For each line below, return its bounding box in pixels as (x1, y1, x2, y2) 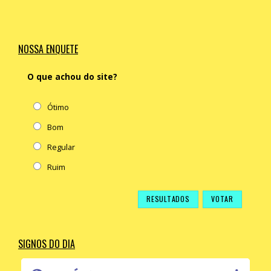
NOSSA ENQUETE (18, 41, 78, 56)
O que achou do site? (27, 71, 117, 82)
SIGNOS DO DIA (18, 236, 75, 251)
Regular (47, 141, 75, 152)
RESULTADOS (146, 194, 190, 204)
